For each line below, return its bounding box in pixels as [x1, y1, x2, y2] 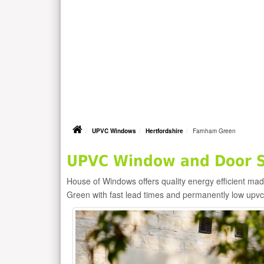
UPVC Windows [92, 127, 136, 136]
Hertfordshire [146, 127, 183, 136]
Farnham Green [193, 127, 236, 136]
